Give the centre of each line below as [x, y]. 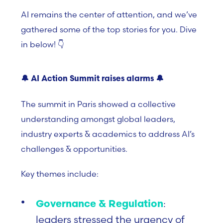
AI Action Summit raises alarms [92, 79]
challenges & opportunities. [75, 149]
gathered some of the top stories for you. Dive [109, 29]
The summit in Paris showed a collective [98, 104]
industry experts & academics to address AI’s [108, 134]
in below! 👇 [43, 44]
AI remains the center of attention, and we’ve [109, 14]
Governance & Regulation [100, 205]
